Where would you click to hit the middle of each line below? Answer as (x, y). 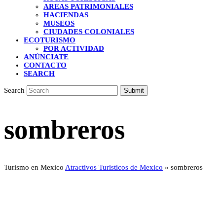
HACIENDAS (66, 15)
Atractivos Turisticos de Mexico (114, 167)
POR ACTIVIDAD (74, 48)
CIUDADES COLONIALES (89, 32)
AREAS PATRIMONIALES (88, 6)
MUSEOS (59, 23)
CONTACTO (45, 65)
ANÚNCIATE (46, 57)
